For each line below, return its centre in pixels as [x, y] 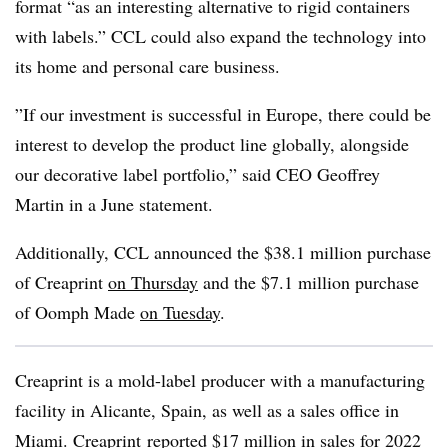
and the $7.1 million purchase [308, 282]
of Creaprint [61, 282]
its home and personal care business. [150, 66]
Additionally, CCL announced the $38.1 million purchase [223, 252]
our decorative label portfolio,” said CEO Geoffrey [197, 174]
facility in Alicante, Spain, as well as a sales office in [207, 410]
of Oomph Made [77, 312]
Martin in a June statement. [114, 204]
